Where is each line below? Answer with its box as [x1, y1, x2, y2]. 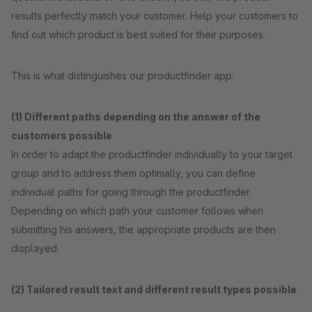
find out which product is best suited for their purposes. [11, 29, 265, 40]
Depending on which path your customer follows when [11, 205, 263, 217]
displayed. [11, 242, 59, 254]
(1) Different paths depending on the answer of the [11, 111, 260, 123]
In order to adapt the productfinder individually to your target [11, 148, 292, 160]
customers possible [11, 130, 112, 141]
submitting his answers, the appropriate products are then [11, 224, 276, 235]
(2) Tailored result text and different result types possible [11, 283, 297, 295]
